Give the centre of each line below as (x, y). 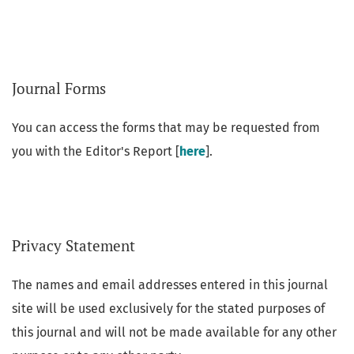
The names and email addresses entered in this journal (170, 284)
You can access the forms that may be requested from (166, 127)
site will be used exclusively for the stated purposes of (168, 308)
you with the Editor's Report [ (96, 151)
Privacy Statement (73, 245)
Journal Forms (59, 88)
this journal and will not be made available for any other (174, 332)
